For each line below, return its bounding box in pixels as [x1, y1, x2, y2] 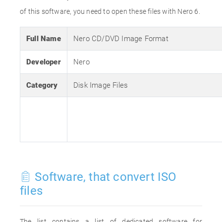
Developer [26, 57, 61, 66]
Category [26, 81, 58, 90]
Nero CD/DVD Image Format [73, 34, 168, 43]
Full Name [26, 34, 61, 43]
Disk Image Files [73, 81, 128, 90]
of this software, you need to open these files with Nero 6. [20, 7, 200, 15]
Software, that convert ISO [32, 170, 177, 184]
